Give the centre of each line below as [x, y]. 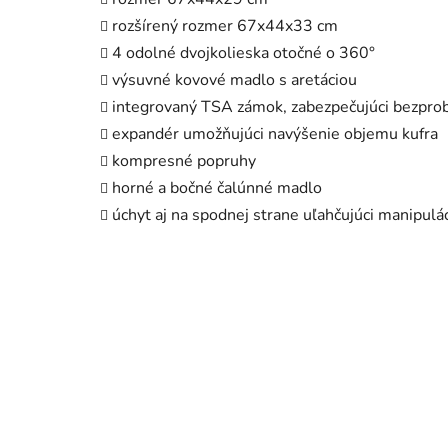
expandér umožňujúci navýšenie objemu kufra [275, 133]
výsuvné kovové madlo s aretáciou [234, 79]
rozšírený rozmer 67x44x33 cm [225, 25]
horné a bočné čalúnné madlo [217, 187]
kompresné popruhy [184, 160]
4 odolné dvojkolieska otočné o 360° [243, 52]
